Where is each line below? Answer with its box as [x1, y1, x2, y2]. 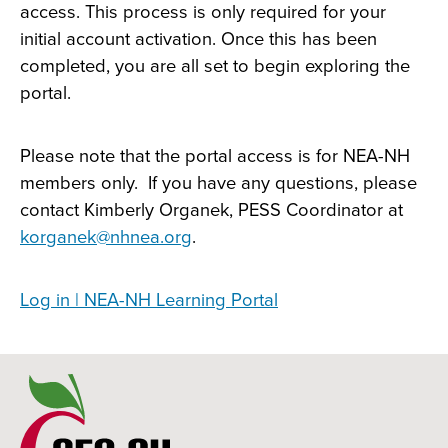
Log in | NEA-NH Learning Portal [20, 289, 278, 312]
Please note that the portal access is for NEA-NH [20, 145, 410, 168]
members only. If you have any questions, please [20, 172, 417, 195]
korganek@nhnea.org [20, 226, 192, 249]
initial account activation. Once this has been [20, 28, 377, 51]
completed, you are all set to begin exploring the [20, 55, 410, 78]
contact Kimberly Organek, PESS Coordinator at [20, 199, 403, 222]
